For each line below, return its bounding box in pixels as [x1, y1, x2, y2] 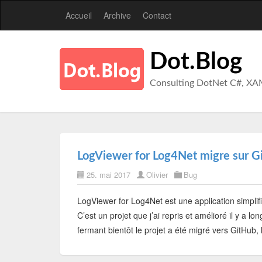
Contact [143, 9, 171, 21]
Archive [104, 9, 131, 21]
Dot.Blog [150, 50, 242, 74]
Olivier [146, 169, 168, 180]
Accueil [65, 9, 92, 21]
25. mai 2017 [87, 169, 130, 180]
